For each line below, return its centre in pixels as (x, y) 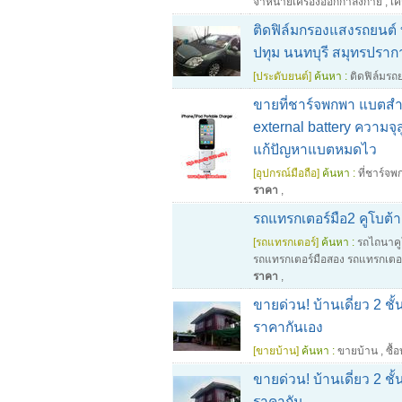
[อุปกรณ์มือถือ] (286, 173)
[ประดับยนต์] (282, 76)
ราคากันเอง (288, 327)
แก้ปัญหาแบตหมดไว (315, 149)
